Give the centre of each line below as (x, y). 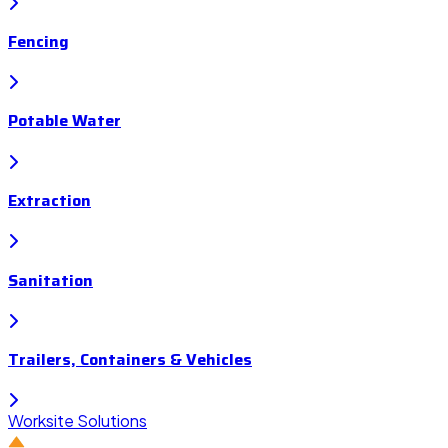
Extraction (49, 200)
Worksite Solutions (77, 421)
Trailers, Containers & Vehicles (130, 360)
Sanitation (50, 280)
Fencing (38, 41)
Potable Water (64, 121)
